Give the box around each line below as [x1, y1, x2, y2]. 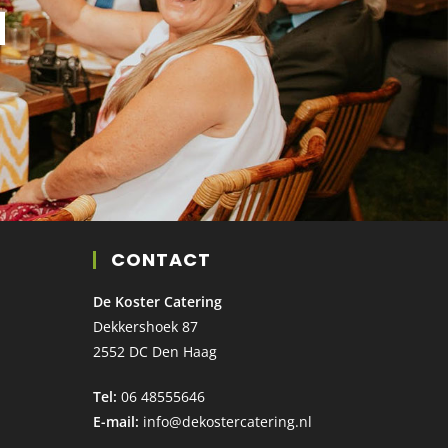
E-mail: [93, 412, 140, 431]
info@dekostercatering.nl [139, 412, 313, 431]
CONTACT [111, 247, 212, 272]
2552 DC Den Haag [93, 342, 218, 361]
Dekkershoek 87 [93, 317, 199, 336]
